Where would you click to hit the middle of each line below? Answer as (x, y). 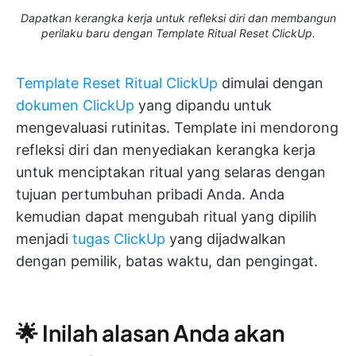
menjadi (44, 238)
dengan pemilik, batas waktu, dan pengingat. (167, 261)
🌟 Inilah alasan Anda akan (150, 332)
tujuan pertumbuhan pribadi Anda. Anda (150, 194)
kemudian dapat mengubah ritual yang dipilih (166, 216)
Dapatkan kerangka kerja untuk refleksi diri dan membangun (178, 17)
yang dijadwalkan (226, 238)
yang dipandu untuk (203, 105)
